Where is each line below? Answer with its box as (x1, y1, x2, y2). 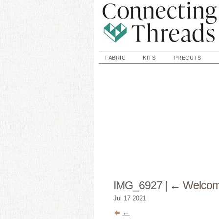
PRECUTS (174, 55, 201, 61)
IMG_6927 (113, 178, 165, 192)
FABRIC (105, 55, 126, 61)
